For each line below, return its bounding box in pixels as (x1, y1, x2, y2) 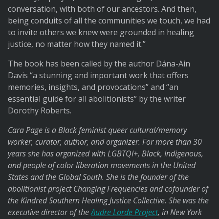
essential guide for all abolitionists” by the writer (8, 93, 186, 105)
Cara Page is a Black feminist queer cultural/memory (8, 125, 187, 136)
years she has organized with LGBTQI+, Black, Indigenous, (8, 148, 203, 159)
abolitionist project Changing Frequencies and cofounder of (8, 183, 208, 195)
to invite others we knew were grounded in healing (8, 27, 194, 38)
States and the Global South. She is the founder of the (8, 172, 189, 183)
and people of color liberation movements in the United (8, 160, 196, 171)
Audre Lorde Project (91, 207, 158, 218)
